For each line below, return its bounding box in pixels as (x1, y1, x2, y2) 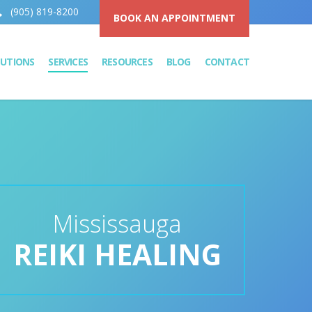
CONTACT (204, 55, 249, 68)
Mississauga (52, 207, 182, 240)
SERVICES (48, 55, 88, 68)
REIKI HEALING (13, 234, 221, 274)
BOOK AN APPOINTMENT (114, 11, 235, 24)
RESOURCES (101, 55, 153, 68)
